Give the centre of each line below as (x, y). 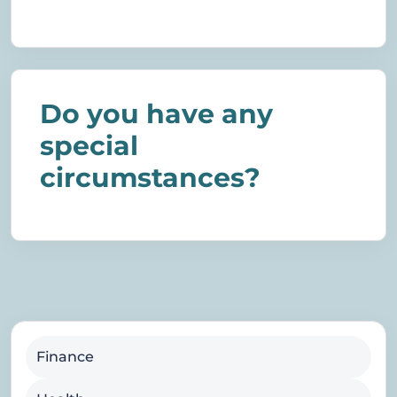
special (89, 146)
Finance (65, 357)
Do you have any (156, 114)
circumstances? (150, 178)
